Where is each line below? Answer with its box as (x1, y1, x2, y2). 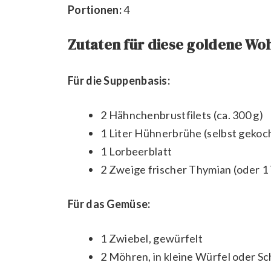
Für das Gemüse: (68, 197, 151, 211)
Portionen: (68, 3, 122, 17)
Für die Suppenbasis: (68, 74, 170, 88)
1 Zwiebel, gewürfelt (100, 232, 203, 246)
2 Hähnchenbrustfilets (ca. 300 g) (100, 108, 263, 122)
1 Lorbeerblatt (100, 145, 172, 158)
